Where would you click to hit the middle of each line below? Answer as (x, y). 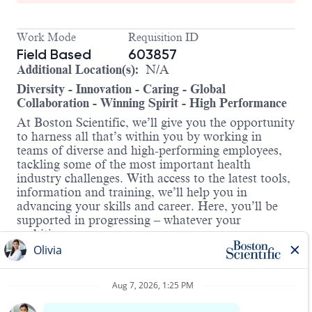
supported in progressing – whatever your (129, 220)
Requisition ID (163, 38)
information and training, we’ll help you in (132, 193)
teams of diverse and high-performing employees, (149, 151)
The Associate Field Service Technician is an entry (153, 273)
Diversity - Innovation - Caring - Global (121, 89)
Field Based (54, 55)
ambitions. (64, 234)
